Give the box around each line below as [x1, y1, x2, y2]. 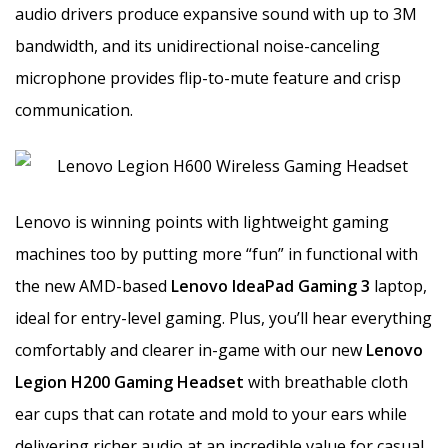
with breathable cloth [244, 370, 408, 393]
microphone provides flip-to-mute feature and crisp [15, 66, 401, 89]
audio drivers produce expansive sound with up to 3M [15, 2, 417, 25]
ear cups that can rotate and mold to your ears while [15, 402, 407, 425]
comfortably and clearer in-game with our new [15, 338, 366, 361]
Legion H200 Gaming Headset [15, 370, 244, 393]
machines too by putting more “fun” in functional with [15, 242, 418, 265]
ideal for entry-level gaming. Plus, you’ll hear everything [15, 306, 432, 329]
